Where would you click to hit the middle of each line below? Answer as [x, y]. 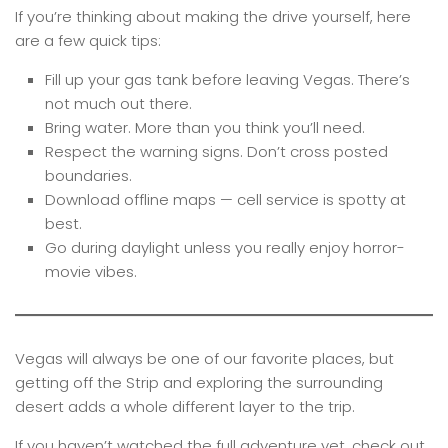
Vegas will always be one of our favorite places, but [204, 359]
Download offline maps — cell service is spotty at [225, 200]
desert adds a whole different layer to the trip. [185, 407]
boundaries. [88, 176]
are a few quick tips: [88, 41]
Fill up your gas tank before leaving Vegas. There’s [227, 80]
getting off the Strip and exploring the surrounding [199, 383]
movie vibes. [91, 272]
